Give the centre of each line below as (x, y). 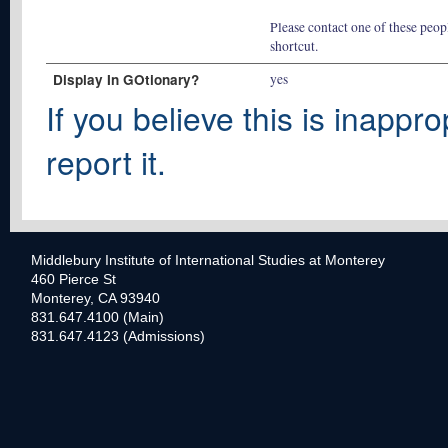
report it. (106, 162)
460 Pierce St (73, 279)
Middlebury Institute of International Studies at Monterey (208, 260)
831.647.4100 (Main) (97, 317)
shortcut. (294, 45)
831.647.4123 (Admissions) (118, 336)
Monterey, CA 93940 (95, 298)
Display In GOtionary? (125, 80)
